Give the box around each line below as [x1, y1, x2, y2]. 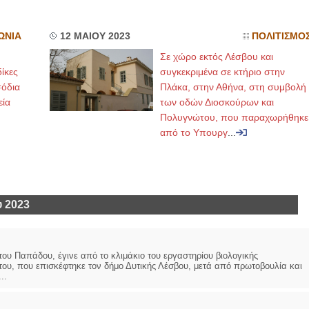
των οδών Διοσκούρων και [159, 97, 274, 108]
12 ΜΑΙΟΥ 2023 [59, 31, 130, 41]
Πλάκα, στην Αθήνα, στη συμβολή [159, 81, 306, 92]
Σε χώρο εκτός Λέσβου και [159, 51, 273, 62]
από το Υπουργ [159, 127, 228, 138]
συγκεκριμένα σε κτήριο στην [159, 66, 285, 77]
